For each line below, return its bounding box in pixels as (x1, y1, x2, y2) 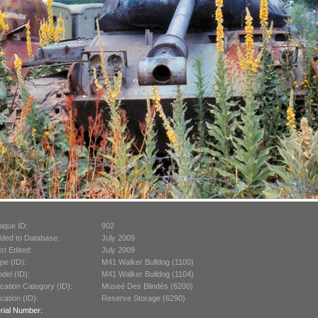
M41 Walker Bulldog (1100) (101, 257, 194, 266)
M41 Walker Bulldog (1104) (101, 269, 194, 278)
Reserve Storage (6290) (101, 293, 185, 302)
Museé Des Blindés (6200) (101, 281, 193, 290)
